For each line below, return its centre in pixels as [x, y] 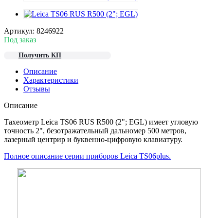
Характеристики [51, 80]
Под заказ [20, 39]
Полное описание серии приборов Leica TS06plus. [87, 156]
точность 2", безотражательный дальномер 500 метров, [95, 130]
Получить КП [40, 55]
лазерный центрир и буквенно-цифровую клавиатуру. [93, 139]
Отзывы [37, 89]
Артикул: [19, 31]
